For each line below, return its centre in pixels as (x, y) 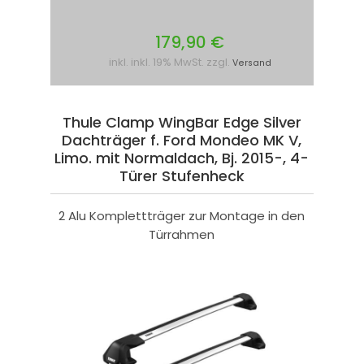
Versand (251, 63)
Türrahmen (182, 235)
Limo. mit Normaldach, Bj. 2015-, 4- (182, 158)
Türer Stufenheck (182, 176)
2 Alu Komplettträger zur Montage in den (182, 216)
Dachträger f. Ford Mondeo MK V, (182, 141)
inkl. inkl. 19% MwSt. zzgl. (170, 63)
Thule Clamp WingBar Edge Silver (182, 123)
